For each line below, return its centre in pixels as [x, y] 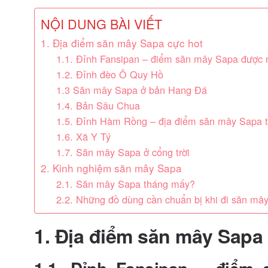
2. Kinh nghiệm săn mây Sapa [112, 168]
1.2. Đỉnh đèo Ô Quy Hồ [109, 74]
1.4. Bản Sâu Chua [98, 105]
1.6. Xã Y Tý [83, 136]
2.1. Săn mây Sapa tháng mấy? [125, 184]
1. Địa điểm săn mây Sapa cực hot [122, 43]
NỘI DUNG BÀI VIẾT [102, 24]
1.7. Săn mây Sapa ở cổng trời [123, 152]
